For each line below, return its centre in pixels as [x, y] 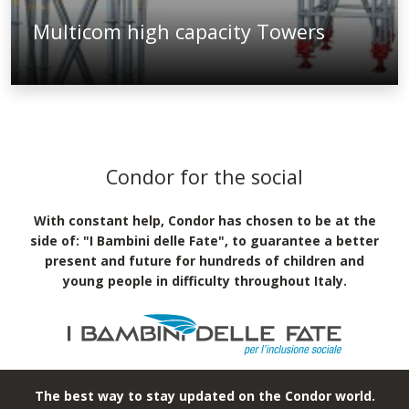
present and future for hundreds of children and [204, 260]
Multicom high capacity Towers [179, 31]
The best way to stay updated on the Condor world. [204, 395]
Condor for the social [204, 176]
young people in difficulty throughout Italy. [204, 280]
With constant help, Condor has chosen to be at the [204, 220]
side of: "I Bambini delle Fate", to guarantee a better [204, 240]
